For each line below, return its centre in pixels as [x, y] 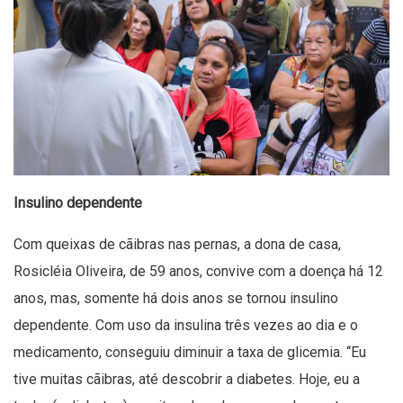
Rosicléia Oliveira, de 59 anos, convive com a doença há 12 [198, 271]
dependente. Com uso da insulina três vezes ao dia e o [186, 325]
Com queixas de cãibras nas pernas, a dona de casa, [177, 244]
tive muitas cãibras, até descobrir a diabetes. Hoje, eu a [187, 379]
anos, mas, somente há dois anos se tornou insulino [176, 298]
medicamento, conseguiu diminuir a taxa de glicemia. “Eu [190, 352]
